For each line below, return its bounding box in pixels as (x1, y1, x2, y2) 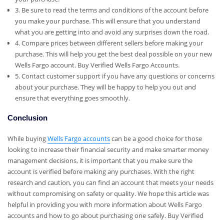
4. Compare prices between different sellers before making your (14, 38, 203, 47)
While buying (7, 133, 47, 143)
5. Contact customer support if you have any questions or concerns (14, 71, 214, 80)
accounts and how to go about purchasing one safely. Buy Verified (7, 210, 203, 220)
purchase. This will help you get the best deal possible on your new (14, 49, 212, 58)
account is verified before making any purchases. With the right (7, 166, 194, 176)
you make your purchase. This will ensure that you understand (14, 16, 200, 25)
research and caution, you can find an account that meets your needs (7, 177, 213, 187)
